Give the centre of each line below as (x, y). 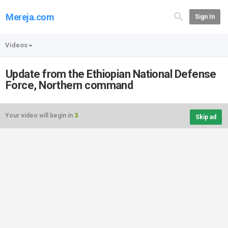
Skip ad (206, 117)
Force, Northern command (69, 85)
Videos (16, 45)
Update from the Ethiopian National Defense (111, 74)
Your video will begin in (40, 116)
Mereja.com (30, 17)
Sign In (205, 17)
